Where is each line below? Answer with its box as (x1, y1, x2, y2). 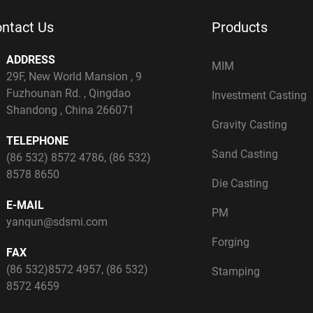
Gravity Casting (212, 117, 288, 132)
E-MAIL (6, 197, 44, 212)
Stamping (212, 263, 261, 279)
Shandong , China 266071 (6, 102, 134, 117)
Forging (212, 234, 250, 249)
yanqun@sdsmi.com (6, 214, 108, 229)
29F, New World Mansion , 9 (6, 68, 142, 84)
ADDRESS (6, 52, 55, 67)
